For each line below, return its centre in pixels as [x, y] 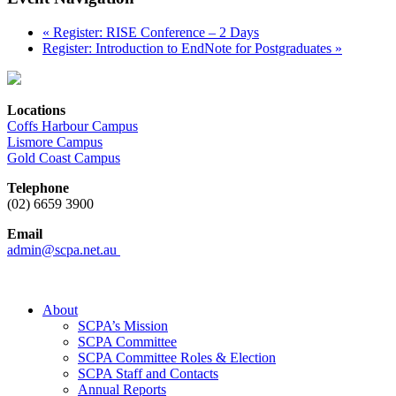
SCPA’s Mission [123, 325]
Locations [36, 110]
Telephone [38, 187]
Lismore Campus [55, 141]
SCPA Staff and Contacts [148, 373]
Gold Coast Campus [64, 157]
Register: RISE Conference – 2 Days [154, 32]
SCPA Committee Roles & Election [177, 357]
